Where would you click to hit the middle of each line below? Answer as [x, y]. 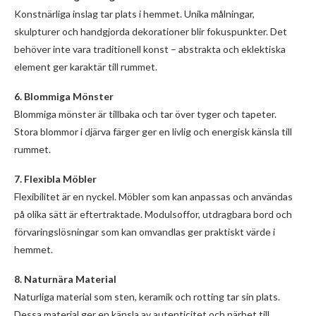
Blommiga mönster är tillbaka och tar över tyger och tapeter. [145, 114]
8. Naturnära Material [65, 279]
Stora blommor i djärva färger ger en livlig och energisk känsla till [153, 132]
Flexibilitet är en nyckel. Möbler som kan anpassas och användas [153, 196]
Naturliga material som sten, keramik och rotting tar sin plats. [147, 297]
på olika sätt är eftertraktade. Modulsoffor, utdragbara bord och [153, 214]
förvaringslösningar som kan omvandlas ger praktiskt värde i [145, 232]
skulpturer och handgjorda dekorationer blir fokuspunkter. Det [151, 31]
